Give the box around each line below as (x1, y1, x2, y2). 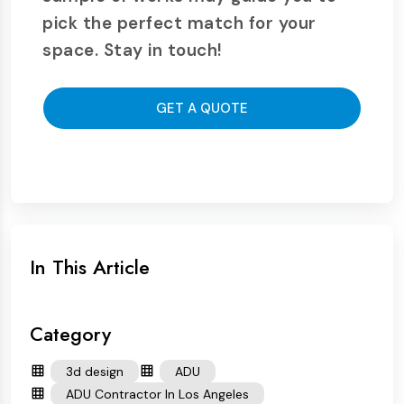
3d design (66, 363, 124, 380)
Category (30, 320, 111, 348)
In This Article (30, 253, 150, 281)
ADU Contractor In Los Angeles (66, 386, 249, 402)
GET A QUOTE (156, 99, 248, 117)
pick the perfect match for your (42, 12, 317, 34)
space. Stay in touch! (42, 39, 223, 61)
